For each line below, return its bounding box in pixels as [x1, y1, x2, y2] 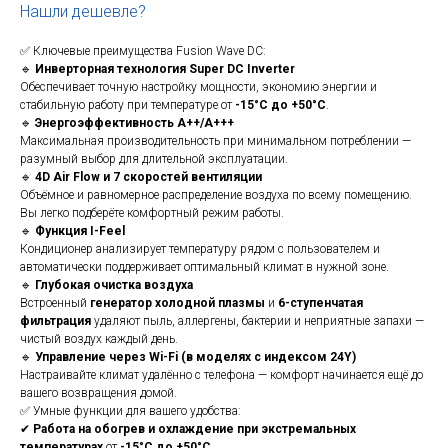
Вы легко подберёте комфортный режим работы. [20, 206, 284, 221]
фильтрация [20, 314, 91, 329]
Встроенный [20, 296, 90, 311]
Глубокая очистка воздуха [35, 278, 193, 293]
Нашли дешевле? [20, 2, 146, 22]
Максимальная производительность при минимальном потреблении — [20, 134, 411, 149]
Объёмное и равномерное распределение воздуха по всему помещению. [20, 188, 412, 203]
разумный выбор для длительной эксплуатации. [20, 152, 288, 167]
